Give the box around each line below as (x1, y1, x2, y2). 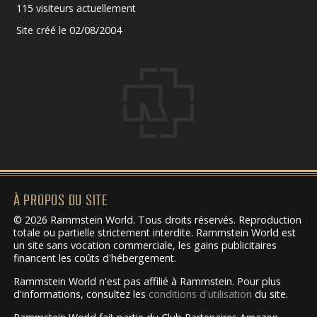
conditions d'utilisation (148, 287, 252, 301)
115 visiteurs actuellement (16, 1, 136, 16)
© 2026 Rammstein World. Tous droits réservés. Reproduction (13, 213, 301, 227)
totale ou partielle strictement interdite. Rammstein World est (13, 226, 296, 240)
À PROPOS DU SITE (13, 191, 108, 209)
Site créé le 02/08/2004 (16, 23, 122, 38)
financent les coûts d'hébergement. (13, 251, 176, 265)
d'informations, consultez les (13, 287, 149, 301)
